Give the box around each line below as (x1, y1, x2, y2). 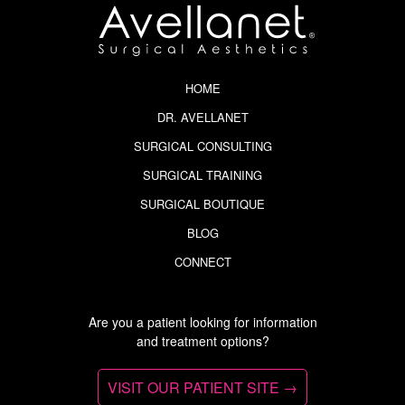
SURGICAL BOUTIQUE (140, 194, 265, 212)
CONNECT (174, 252, 231, 270)
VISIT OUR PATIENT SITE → (108, 376, 297, 398)
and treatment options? (136, 331, 269, 350)
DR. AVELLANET (156, 108, 249, 126)
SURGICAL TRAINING (143, 165, 262, 184)
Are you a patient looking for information (88, 312, 317, 331)
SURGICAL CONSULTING (133, 137, 272, 155)
